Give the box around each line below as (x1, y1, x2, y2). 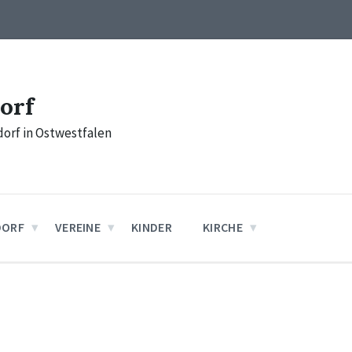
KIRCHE (203, 219, 243, 235)
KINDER (131, 219, 173, 235)
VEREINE (54, 219, 101, 235)
